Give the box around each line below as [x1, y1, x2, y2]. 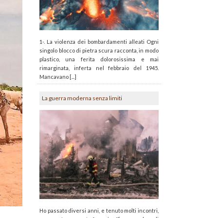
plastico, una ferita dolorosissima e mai [39, 55, 159, 62]
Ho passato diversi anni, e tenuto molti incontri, [39, 207, 159, 214]
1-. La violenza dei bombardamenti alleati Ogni [39, 38, 159, 45]
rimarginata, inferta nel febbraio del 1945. [39, 64, 159, 71]
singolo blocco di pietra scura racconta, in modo [39, 47, 159, 54]
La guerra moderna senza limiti [42, 94, 122, 102]
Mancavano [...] [39, 73, 76, 80]
